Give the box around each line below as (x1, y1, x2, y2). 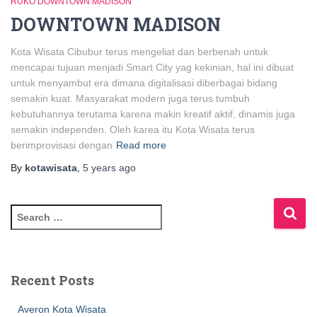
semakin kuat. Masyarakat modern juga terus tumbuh (11, 93, 250, 105)
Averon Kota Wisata (18, 304, 106, 316)
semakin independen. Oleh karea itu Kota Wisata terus (11, 124, 255, 136)
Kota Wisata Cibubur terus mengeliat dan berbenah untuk (11, 46, 268, 58)
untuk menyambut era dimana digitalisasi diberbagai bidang (11, 77, 277, 89)
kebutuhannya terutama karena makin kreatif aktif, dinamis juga (11, 108, 295, 120)
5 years (83, 162, 116, 174)
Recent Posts (11, 272, 94, 289)
